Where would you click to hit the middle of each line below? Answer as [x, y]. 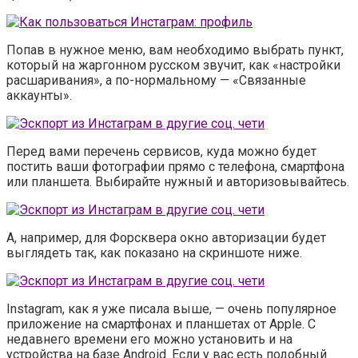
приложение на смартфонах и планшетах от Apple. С [161, 324]
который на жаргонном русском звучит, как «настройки [173, 66]
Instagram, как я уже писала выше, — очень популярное [171, 309]
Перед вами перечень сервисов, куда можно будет [161, 152]
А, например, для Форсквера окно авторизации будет [166, 238]
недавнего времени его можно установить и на [149, 340]
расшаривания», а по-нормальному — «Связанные [156, 81]
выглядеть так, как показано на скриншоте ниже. [154, 253]
